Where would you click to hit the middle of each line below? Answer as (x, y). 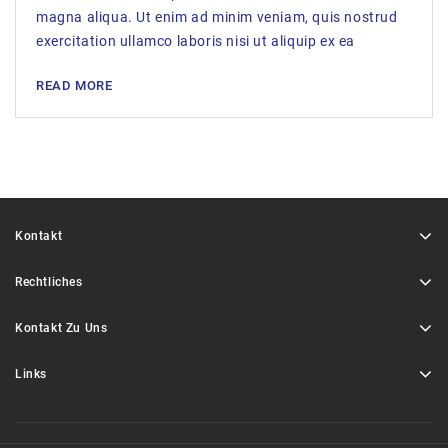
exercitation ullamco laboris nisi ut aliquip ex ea (195, 41)
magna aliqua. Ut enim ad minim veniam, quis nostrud (217, 17)
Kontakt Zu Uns (61, 328)
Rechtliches (49, 282)
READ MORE (74, 85)
